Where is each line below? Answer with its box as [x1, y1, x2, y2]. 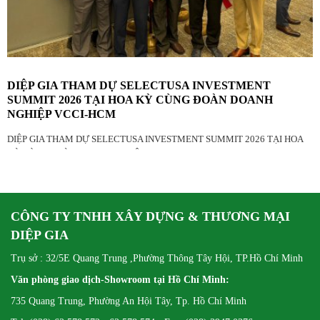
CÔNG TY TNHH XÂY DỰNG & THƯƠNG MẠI [11, 209, 290, 224]
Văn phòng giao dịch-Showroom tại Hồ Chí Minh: [11, 274, 229, 286]
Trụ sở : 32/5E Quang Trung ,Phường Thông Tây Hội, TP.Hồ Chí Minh [11, 253, 303, 264]
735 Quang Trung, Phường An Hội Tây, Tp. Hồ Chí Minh [11, 296, 246, 307]
